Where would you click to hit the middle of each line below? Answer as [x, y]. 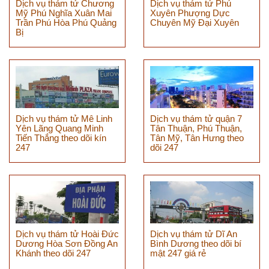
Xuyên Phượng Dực [190, 13]
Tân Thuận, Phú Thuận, [196, 128]
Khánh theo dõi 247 [53, 253]
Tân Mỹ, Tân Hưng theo [197, 138]
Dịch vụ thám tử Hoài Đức [67, 234]
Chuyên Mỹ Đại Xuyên [195, 23]
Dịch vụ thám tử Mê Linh [64, 119]
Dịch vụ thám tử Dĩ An [194, 234]
